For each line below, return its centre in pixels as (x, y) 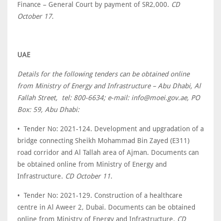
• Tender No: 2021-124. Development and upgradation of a (110, 129)
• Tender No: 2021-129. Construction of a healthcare (100, 195)
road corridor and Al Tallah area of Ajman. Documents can (108, 152)
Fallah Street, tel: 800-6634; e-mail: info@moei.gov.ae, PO (109, 98)
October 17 (35, 16)
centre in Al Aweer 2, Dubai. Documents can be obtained (106, 207)
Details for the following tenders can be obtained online (103, 74)
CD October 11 (88, 176)
